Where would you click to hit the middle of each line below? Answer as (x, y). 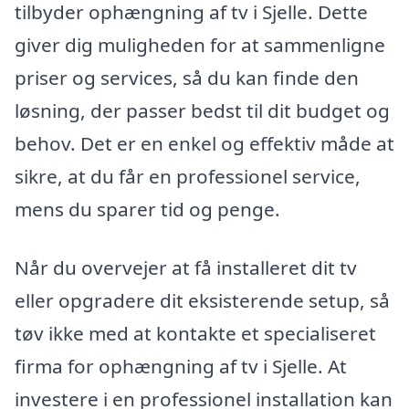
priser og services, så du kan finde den (187, 78)
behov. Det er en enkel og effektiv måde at (204, 144)
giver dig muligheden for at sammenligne (200, 45)
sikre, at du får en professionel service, (188, 177)
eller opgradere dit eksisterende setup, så (202, 300)
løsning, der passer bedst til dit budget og (202, 111)
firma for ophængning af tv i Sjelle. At (181, 366)
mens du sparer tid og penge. (147, 210)
